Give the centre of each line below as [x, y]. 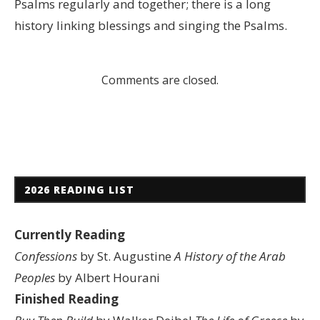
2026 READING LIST [79, 189]
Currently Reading [70, 234]
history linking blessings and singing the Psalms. [151, 25]
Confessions [46, 256]
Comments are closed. [160, 80]
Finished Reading [66, 299]
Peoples [35, 277]
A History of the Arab [230, 256]
